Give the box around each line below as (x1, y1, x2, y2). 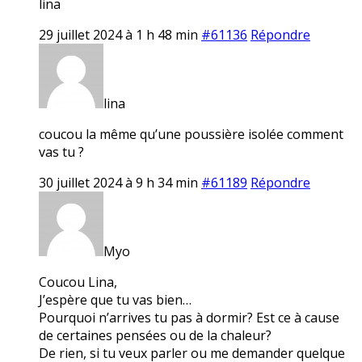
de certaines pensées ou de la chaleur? (39, 326, 271, 344)
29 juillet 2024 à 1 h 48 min (39, 25, 198, 44)
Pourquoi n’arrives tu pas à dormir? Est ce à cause (39, 308, 339, 326)
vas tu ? (39, 142, 84, 161)
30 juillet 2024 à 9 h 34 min (39, 173, 198, 192)
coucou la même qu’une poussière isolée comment (39, 124, 343, 143)
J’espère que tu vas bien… (39, 290, 192, 309)
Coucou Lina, (39, 272, 117, 291)
